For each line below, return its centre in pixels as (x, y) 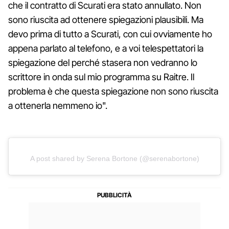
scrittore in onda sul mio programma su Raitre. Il (101, 77)
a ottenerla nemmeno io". (58, 105)
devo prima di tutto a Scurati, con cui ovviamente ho (110, 34)
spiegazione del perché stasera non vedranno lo (103, 62)
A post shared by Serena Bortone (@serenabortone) (114, 158)
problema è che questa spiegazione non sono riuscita (113, 91)
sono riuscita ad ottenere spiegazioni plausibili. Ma (106, 19)
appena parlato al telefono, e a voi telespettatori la (106, 48)
